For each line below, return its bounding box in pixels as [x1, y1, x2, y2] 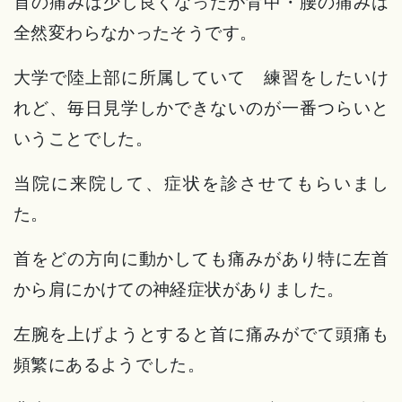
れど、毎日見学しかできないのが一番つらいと [13, 97, 389, 119]
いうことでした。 [13, 127, 153, 150]
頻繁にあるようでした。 [13, 354, 205, 376]
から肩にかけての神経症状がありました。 [13, 278, 345, 301]
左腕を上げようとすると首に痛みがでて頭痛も [13, 323, 389, 345]
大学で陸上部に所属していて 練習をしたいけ [13, 66, 389, 89]
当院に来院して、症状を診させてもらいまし [13, 172, 389, 195]
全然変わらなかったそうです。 [13, 22, 258, 44]
